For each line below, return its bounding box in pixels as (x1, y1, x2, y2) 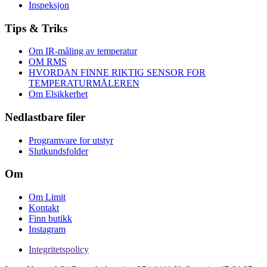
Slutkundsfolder (29, 145, 88, 156)
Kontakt (29, 203, 59, 213)
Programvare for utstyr (29, 135, 113, 145)
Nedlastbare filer (5, 111, 85, 124)
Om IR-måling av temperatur (29, 46, 137, 57)
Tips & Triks (5, 21, 67, 35)
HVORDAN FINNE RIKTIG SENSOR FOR (29, 67, 206, 78)
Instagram (29, 224, 66, 235)
